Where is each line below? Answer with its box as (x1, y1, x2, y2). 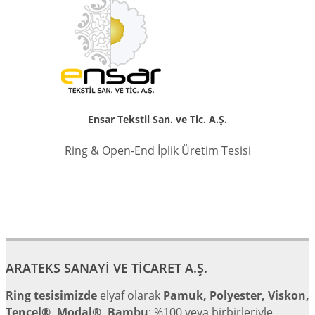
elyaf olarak (97, 288, 163, 303)
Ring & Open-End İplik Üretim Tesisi (64, 143, 251, 158)
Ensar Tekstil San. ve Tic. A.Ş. (88, 112, 227, 126)
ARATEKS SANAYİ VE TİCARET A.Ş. (6, 259, 207, 276)
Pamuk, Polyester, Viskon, (163, 288, 309, 303)
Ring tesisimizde (6, 288, 97, 303)
